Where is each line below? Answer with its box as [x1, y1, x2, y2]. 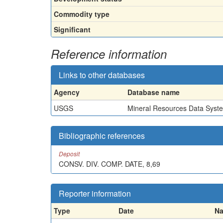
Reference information [51, 45, 167, 62]
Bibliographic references [59, 129, 145, 141]
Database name [127, 87, 180, 97]
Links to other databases [59, 69, 145, 81]
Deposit [59, 149, 80, 158]
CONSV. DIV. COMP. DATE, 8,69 [59, 158, 160, 169]
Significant [54, 24, 91, 34]
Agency [54, 87, 80, 97]
